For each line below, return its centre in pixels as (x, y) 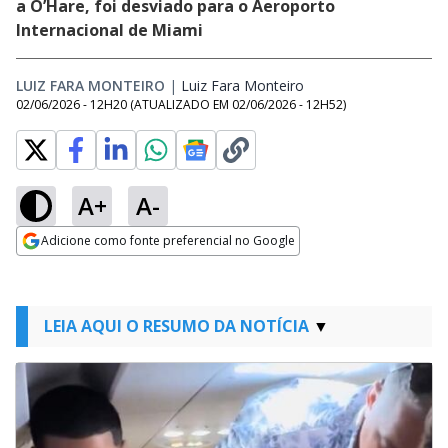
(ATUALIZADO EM (181, 104)
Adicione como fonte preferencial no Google (168, 240)
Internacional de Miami (109, 30)
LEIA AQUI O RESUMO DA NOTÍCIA (176, 326)
